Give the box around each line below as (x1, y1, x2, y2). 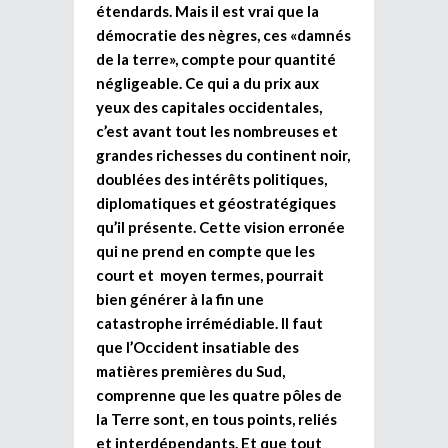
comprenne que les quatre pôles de (96, 385, 342, 404)
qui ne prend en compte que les (96, 241, 315, 260)
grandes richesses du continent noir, (96, 145, 350, 164)
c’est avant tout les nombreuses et (96, 121, 338, 140)
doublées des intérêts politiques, (96, 169, 327, 188)
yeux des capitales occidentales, (96, 97, 322, 116)
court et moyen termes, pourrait (96, 265, 324, 284)
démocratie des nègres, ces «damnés (96, 25, 351, 44)
